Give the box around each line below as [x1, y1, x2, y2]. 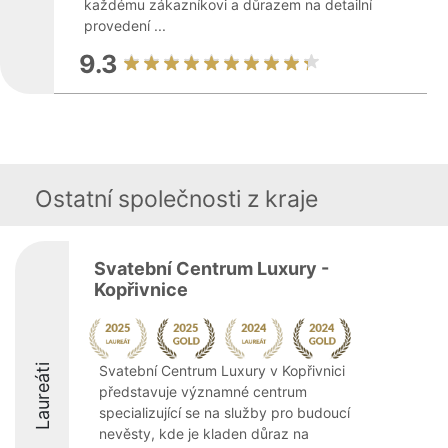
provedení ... [84, 17, 166, 34]
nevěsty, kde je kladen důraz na [99, 425, 309, 442]
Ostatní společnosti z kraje [35, 185, 318, 213]
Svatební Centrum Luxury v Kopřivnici [99, 362, 345, 379]
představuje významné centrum [99, 383, 307, 400]
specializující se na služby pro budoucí [99, 404, 350, 421]
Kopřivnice [94, 279, 188, 300]
